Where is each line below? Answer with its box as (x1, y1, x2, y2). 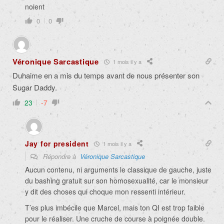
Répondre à (41, 151, 80, 161)
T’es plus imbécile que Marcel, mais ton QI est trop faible (25, 202, 204, 213)
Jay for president (25, 138, 89, 149)
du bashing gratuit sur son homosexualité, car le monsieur (25, 175, 208, 186)
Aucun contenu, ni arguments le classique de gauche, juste (25, 164, 211, 175)
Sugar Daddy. (12, 82, 57, 93)
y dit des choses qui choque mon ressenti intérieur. (25, 186, 185, 197)
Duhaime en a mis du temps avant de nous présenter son (12, 70, 199, 81)
